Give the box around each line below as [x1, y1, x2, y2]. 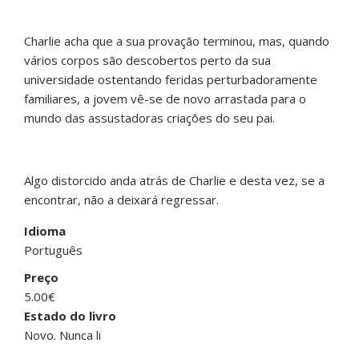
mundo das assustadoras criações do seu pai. [24, 110, 275, 127]
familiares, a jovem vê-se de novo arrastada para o [24, 91, 306, 107]
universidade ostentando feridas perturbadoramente [24, 71, 317, 88]
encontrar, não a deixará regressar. [24, 192, 219, 208]
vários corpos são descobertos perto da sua [24, 52, 271, 69]
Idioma [24, 223, 66, 240]
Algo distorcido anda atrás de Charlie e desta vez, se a [24, 172, 325, 189]
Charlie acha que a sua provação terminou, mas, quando [24, 33, 329, 50]
